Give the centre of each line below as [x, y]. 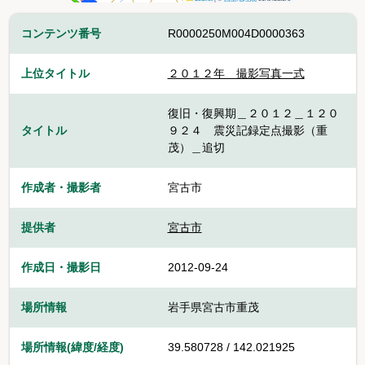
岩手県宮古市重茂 [213, 308]
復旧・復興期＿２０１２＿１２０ [253, 114]
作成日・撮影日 [61, 268]
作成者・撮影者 [61, 188]
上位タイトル [55, 74]
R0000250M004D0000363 [236, 34]
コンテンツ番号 [61, 34]
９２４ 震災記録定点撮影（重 [247, 131]
